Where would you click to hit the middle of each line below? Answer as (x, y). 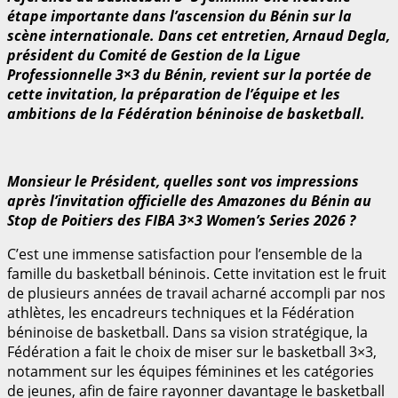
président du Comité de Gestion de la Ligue (154, 55)
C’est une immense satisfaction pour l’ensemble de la (185, 254)
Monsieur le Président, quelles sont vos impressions (183, 181)
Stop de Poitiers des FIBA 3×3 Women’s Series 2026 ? (181, 220)
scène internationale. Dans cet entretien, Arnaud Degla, (199, 35)
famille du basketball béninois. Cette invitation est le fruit (197, 273)
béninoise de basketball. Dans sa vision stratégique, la (187, 332)
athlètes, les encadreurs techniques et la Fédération (181, 312)
